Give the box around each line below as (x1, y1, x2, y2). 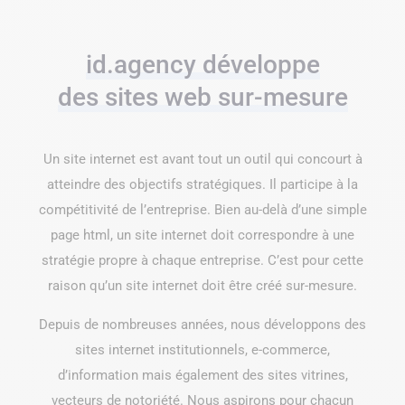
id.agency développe (85, 50, 320, 80)
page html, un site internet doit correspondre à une (51, 227, 354, 244)
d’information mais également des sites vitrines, (57, 367, 348, 384)
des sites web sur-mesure (57, 82, 348, 113)
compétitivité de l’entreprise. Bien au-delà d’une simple (38, 202, 367, 219)
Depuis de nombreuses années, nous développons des (39, 316, 366, 334)
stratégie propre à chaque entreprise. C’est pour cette (42, 252, 363, 269)
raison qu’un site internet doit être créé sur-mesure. (48, 278, 357, 295)
